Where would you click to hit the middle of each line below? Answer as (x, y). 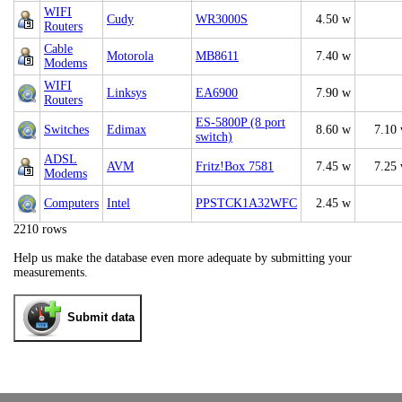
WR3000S (222, 19)
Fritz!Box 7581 (235, 166)
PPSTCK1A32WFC (246, 203)
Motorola (130, 56)
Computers (71, 203)
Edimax (127, 130)
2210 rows (40, 229)
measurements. (51, 272)
